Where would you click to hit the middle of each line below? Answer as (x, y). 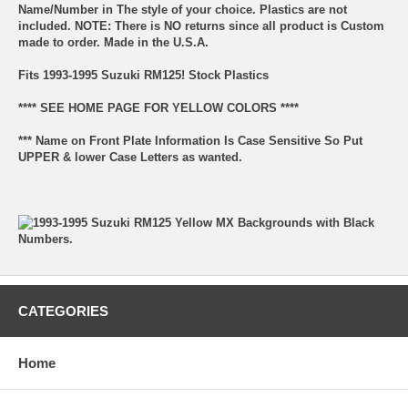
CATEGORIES (63, 311)
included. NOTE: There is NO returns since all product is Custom (201, 26)
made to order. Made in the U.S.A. (113, 43)
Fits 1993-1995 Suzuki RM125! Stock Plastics (143, 76)
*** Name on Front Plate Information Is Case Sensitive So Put (190, 141)
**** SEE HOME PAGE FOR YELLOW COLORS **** (158, 108)
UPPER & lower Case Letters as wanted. (130, 158)
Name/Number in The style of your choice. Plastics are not (183, 10)
